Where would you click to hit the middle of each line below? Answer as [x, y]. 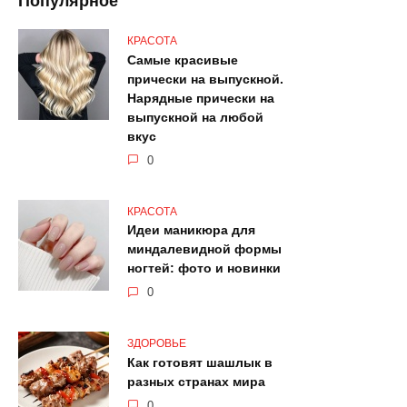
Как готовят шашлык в [200, 363]
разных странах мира [196, 382]
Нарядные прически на [201, 99]
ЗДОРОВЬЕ [157, 344]
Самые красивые [183, 60]
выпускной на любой [195, 118]
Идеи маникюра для [191, 230]
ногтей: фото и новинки [204, 268]
